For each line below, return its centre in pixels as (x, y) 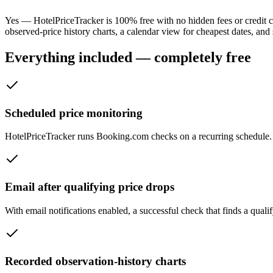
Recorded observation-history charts (95, 261)
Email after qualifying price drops (90, 187)
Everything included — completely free (128, 58)
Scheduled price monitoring (74, 113)
